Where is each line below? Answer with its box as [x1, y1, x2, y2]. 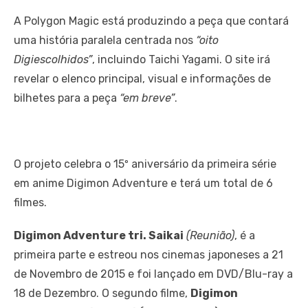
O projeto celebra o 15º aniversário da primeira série [14, 157, 276, 171]
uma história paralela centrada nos [14, 34, 193, 47]
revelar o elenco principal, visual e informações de [14, 72, 271, 86]
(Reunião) [186, 229, 234, 243]
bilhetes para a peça [14, 91, 120, 105]
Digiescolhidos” [14, 53, 92, 67]
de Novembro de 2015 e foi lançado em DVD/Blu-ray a [14, 267, 293, 281]
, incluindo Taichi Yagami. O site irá [92, 53, 270, 67]
